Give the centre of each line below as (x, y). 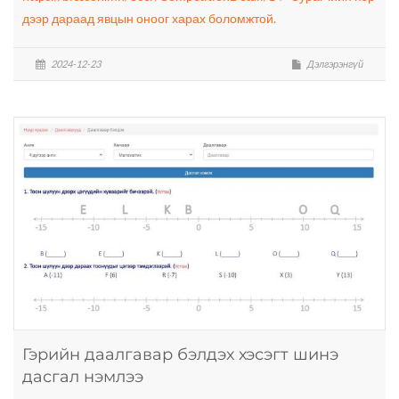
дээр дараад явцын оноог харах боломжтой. (149, 19)
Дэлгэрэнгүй (334, 64)
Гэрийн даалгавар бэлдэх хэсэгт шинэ (180, 354)
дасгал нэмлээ (83, 376)
